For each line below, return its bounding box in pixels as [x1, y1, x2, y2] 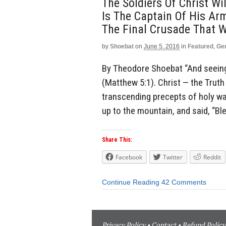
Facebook [116, 153, 142, 162]
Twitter [163, 153, 183, 162]
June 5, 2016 [144, 42, 180, 50]
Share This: [102, 136, 132, 144]
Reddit [203, 153, 221, 162]
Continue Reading [102, 178, 159, 187]
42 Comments [161, 178, 206, 187]
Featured [188, 42, 213, 50]
